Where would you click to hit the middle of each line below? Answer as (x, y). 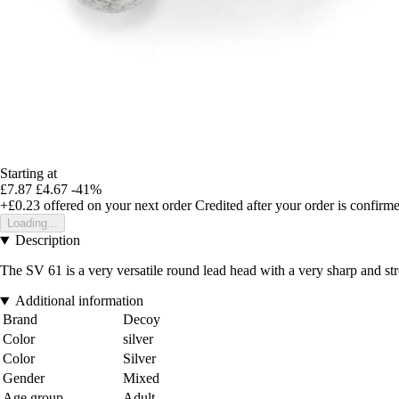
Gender (24, 379)
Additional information (79, 301)
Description (47, 240)
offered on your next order (116, 206)
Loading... (33, 224)
